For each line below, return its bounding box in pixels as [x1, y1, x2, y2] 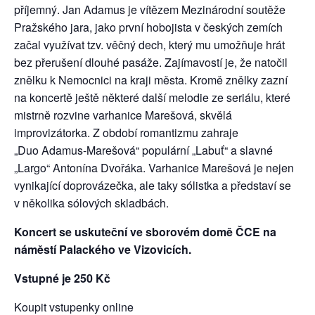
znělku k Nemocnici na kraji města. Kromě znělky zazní [14, 71, 288, 88]
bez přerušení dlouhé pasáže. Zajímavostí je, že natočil [14, 53, 288, 70]
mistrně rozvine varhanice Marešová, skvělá [14, 106, 232, 123]
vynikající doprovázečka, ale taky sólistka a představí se [14, 176, 291, 193]
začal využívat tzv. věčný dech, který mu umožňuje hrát [14, 36, 285, 53]
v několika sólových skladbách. [14, 194, 169, 211]
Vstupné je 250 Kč [14, 269, 110, 286]
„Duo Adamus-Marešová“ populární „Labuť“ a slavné [14, 141, 273, 158]
